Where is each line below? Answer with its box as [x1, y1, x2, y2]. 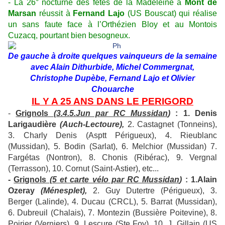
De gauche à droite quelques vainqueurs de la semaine [8, 52, 217, 61]
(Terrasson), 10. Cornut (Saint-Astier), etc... [8, 164, 159, 173]
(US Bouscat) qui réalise [125, 9, 217, 18]
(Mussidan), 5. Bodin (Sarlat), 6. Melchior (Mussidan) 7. [8, 142, 217, 151]
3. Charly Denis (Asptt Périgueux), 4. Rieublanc [8, 131, 217, 140]
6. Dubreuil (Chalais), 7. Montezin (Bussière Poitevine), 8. [8, 208, 217, 217]
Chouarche [91, 85, 134, 94]
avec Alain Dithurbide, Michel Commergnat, [31, 63, 194, 72]
